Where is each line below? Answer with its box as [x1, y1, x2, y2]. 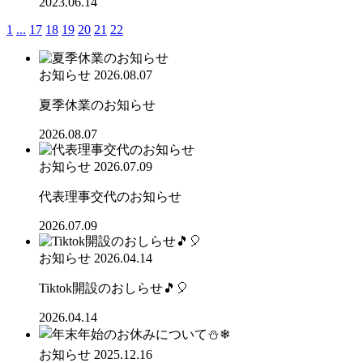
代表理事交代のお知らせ [39, 189, 181, 203]
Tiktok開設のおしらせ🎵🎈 [39, 280, 189, 295]
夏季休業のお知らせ [39, 97, 156, 112]
